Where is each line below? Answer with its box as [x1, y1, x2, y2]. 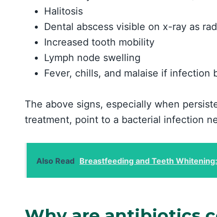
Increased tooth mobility [44, 36, 155, 48]
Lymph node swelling [44, 51, 140, 63]
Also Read [36, 155, 75, 166]
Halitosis [44, 5, 83, 17]
